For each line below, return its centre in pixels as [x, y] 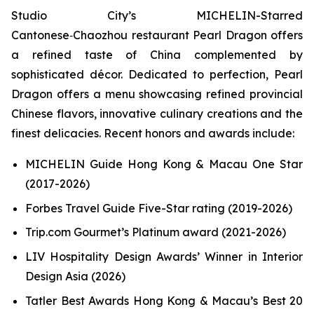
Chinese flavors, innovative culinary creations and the [157, 114]
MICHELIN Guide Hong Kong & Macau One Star [164, 164]
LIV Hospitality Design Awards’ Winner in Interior [164, 257]
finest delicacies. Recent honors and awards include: [153, 134]
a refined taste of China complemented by [157, 55]
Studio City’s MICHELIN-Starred [157, 16]
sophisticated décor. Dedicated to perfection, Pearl [157, 75]
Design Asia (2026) [75, 276]
